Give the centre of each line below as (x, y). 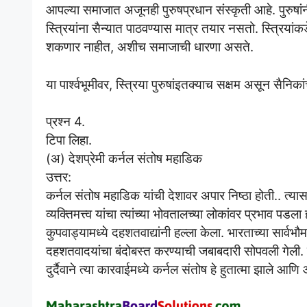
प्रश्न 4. (65, 122)
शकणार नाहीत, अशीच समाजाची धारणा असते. (150, 46)
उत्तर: (59, 177)
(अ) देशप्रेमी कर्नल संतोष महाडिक (124, 159)
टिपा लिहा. (69, 140)
